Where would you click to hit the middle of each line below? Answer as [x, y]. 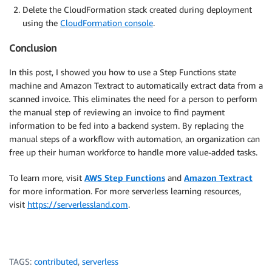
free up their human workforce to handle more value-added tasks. [133, 152]
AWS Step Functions [125, 178]
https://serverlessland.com [78, 205]
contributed [56, 262]
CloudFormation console [107, 23]
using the [41, 23]
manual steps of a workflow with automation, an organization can [134, 139]
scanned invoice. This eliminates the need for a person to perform [133, 99]
